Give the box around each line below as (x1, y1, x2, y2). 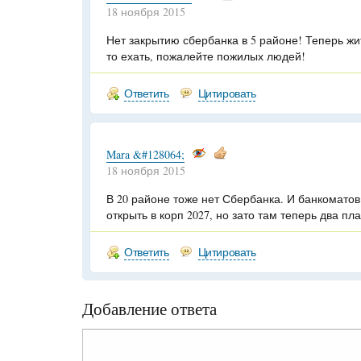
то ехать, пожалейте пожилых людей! (106, 48, 305, 64)
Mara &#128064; (106, 147, 185, 162)
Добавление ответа (82, 297, 217, 320)
